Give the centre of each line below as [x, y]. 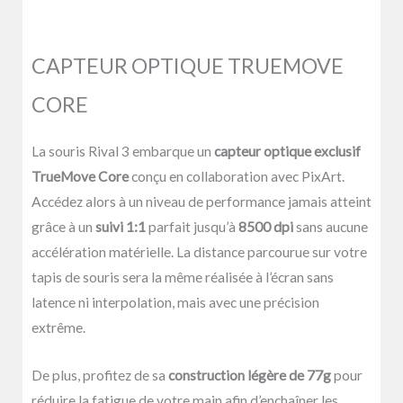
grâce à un [63, 227]
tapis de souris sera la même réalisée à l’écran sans [183, 278]
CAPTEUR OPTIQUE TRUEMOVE [188, 65]
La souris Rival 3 [81, 152]
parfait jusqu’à [192, 227]
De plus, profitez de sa [100, 375]
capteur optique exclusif [287, 152]
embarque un [173, 152]
